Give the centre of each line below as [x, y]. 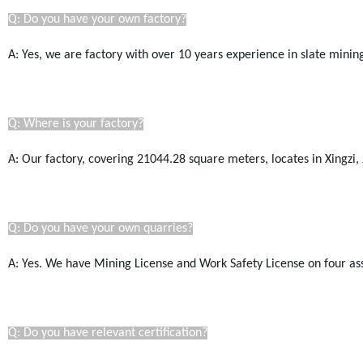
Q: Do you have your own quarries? [100, 228]
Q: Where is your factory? [75, 124]
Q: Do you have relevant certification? [107, 333]
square [206, 160]
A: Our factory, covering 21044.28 [98, 160]
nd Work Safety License [245, 264]
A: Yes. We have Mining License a [95, 264]
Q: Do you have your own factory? [97, 19]
